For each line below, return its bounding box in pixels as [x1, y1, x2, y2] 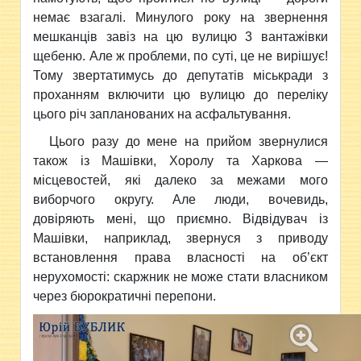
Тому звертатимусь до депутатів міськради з [33, 68, 328, 82]
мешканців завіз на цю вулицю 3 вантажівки [33, 30, 328, 44]
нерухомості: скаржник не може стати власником [33, 270, 328, 284]
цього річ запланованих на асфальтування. [33, 107, 292, 121]
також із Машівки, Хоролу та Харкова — [33, 154, 328, 168]
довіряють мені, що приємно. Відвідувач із [33, 212, 328, 226]
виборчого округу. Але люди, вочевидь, [33, 193, 328, 206]
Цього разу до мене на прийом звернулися [49, 135, 328, 148]
